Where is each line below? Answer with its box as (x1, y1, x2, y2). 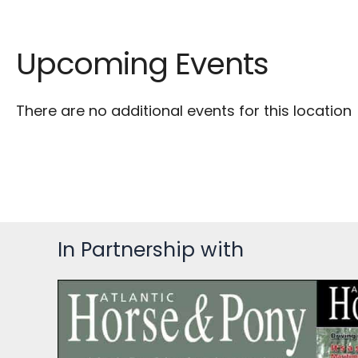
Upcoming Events (16, 42, 268, 85)
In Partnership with (58, 236, 244, 265)
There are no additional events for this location (16, 101, 352, 121)
